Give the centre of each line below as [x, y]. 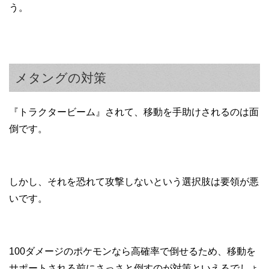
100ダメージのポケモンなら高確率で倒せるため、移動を [132, 251]
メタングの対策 [61, 78]
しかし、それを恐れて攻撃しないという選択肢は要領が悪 [134, 182]
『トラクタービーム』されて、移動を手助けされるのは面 [134, 112]
